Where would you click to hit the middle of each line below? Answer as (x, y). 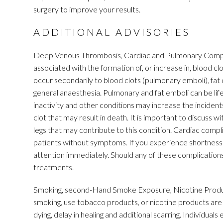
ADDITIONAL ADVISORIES (112, 32)
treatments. (54, 167)
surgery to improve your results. (87, 9)
